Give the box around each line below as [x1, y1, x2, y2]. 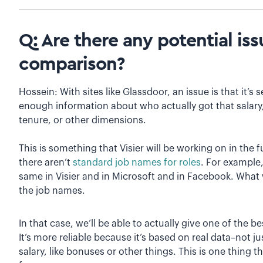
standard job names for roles [73, 158, 201, 168]
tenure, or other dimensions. [19, 116, 146, 126]
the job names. [19, 186, 85, 196]
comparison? [19, 55, 134, 74]
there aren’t [19, 158, 73, 168]
